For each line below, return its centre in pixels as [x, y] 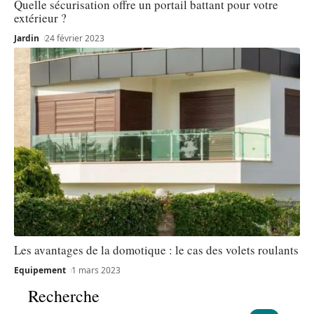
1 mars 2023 [96, 270]
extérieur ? [40, 18]
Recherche [64, 295]
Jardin [27, 38]
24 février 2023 [75, 38]
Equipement [40, 270]
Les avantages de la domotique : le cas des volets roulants [156, 250]
